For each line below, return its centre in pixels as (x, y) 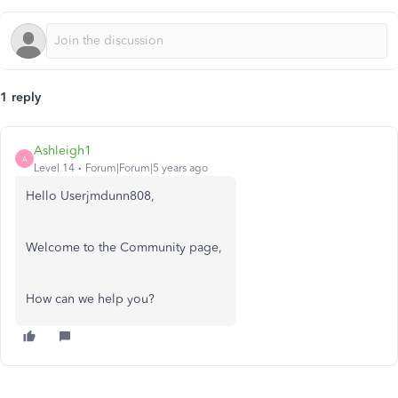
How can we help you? (92, 299)
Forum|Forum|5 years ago (147, 168)
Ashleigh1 (63, 151)
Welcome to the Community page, (126, 247)
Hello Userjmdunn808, (92, 196)
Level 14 (54, 168)
